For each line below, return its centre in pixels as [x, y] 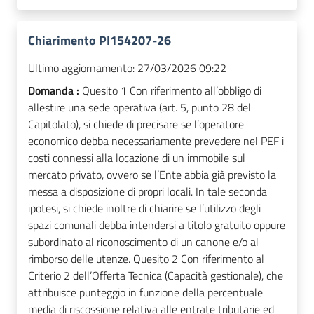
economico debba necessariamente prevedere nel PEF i [156, 141]
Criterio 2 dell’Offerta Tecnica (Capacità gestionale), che [156, 276]
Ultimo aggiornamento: [81, 68]
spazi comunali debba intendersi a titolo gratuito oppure [157, 225]
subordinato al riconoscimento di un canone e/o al [143, 242]
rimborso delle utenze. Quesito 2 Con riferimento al [146, 259]
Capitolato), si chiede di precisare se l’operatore [136, 124]
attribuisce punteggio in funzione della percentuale [145, 293]
